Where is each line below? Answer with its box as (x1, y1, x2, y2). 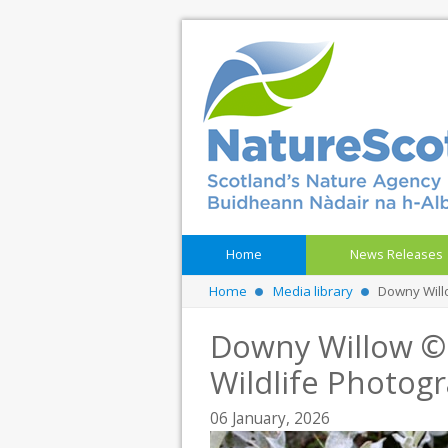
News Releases (350, 246, 444, 264)
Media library (272, 282, 353, 301)
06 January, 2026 (210, 408, 330, 430)
